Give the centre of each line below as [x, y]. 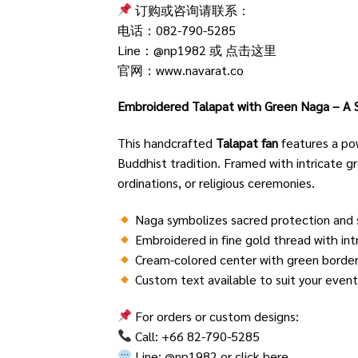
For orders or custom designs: [216, 316]
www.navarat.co [200, 70]
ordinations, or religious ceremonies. [216, 183]
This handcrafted [167, 143]
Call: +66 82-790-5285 [196, 336]
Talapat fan [247, 143]
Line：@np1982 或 [171, 50]
